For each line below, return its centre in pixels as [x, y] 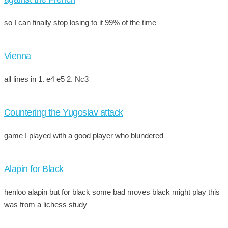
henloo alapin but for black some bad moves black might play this [112, 192]
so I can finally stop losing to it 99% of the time [80, 22]
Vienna [17, 56]
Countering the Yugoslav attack [63, 112]
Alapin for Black [34, 169]
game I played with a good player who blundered [83, 135]
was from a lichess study [45, 204]
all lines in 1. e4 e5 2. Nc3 [46, 79]
